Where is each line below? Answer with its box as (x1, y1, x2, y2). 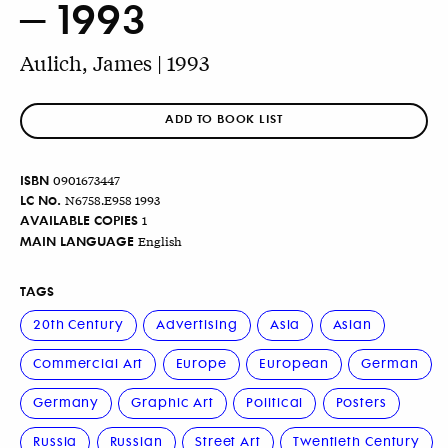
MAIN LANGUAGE (20, 230, 134, 250)
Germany (33, 392, 100, 412)
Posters (335, 392, 387, 412)
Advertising (155, 313, 238, 333)
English (138, 231, 183, 250)
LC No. (20, 190, 61, 210)
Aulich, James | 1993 (20, 48, 210, 76)
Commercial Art (33, 352, 144, 372)
